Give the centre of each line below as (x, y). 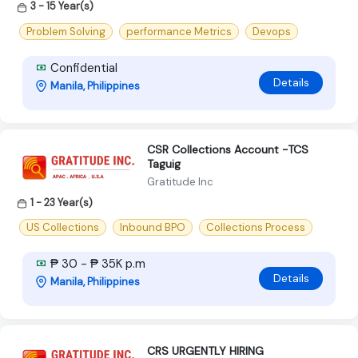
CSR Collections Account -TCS (228, 149)
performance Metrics (179, 31)
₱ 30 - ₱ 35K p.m (96, 263)
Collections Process (256, 227)
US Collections (63, 227)
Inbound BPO (153, 227)
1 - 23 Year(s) (62, 202)
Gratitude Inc (180, 181)
